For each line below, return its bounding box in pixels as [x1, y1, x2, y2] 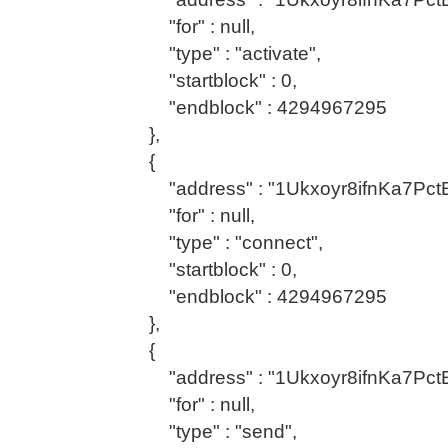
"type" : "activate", [129, 42, 321, 64]
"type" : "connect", [129, 231, 323, 253]
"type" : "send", [129, 420, 297, 442]
